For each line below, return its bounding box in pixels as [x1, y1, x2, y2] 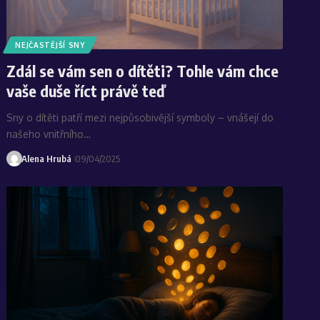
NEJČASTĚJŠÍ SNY [15, 40, 85, 49]
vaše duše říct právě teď [6, 80, 166, 101]
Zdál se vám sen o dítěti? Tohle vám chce [6, 60, 279, 81]
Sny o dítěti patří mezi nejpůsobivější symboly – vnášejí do [6, 111, 274, 124]
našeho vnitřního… [6, 127, 91, 140]
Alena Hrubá [21, 152, 71, 164]
